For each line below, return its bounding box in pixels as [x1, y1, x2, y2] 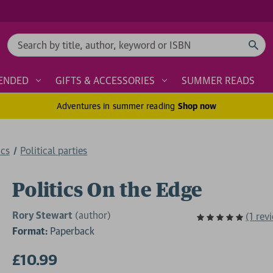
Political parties [20, 144, 88, 157]
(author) [75, 209, 111, 222]
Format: [12, 224, 48, 237]
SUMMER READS [182, 74, 255, 87]
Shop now [177, 100, 217, 112]
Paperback [48, 224, 94, 237]
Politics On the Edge [12, 180, 202, 200]
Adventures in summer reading [56, 100, 178, 111]
